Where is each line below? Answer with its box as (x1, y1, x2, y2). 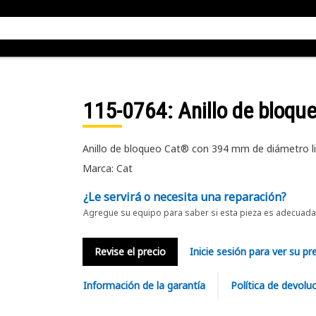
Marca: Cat (82, 162, 133, 175)
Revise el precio (94, 245, 166, 258)
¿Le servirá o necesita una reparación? (83, 189, 286, 205)
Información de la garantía (83, 279, 205, 292)
